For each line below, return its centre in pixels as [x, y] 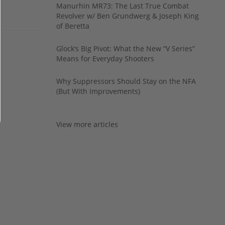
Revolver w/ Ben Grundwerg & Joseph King [128, 16]
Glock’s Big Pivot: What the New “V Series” [126, 48]
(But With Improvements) [98, 91]
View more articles [87, 124]
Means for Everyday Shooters [105, 58]
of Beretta [73, 26]
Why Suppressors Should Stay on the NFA [126, 81]
